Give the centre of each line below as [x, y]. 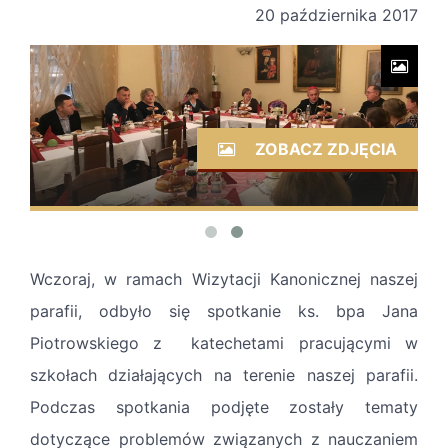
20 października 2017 [336, 15]
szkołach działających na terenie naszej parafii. [224, 375]
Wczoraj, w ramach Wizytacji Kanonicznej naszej [224, 279]
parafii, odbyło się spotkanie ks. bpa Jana [224, 311]
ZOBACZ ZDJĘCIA [324, 149]
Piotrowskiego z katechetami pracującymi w [224, 343]
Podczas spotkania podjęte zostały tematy [224, 407]
